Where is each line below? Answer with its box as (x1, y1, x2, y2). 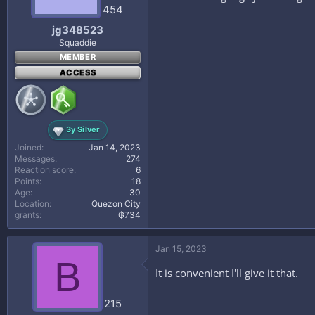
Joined (15, 141, 41, 153)
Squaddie (59, 37, 96, 48)
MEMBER (59, 51, 96, 62)
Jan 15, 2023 (155, 243, 207, 254)
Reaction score (15, 164, 74, 175)
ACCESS (59, 67, 96, 77)
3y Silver (65, 124, 101, 134)
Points (15, 175, 39, 186)
